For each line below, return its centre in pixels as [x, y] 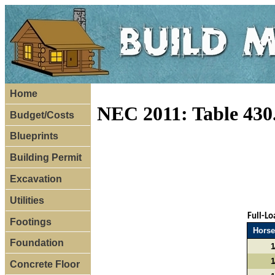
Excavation [36, 179]
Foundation [37, 243]
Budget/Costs [42, 115]
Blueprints [34, 136]
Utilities [27, 200]
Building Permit [45, 158]
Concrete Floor [45, 265]
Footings [30, 222]
